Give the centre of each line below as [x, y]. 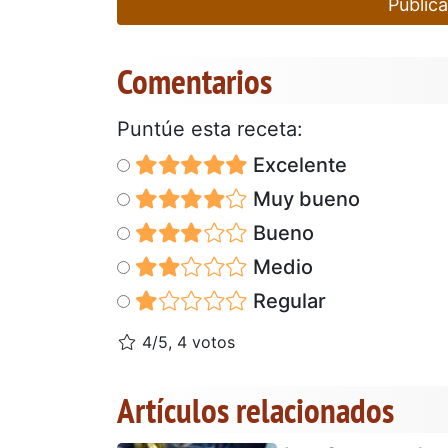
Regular [286, 300]
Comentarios [194, 80]
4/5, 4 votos [186, 341]
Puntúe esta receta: [210, 128]
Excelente [297, 164]
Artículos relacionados [255, 409]
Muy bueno [303, 198]
